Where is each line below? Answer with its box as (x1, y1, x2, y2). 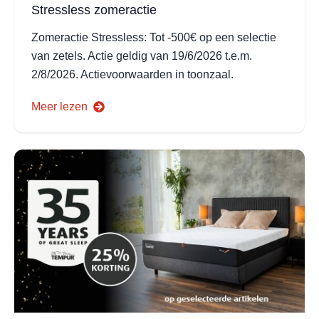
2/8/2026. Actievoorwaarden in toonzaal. (31, 68, 234, 80)
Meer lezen (31, 100, 88, 113)
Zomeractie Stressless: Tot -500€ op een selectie (31, 31, 276, 43)
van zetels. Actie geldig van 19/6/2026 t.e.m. (31, 49, 252, 62)
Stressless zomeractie (31, 2, 157, 17)
